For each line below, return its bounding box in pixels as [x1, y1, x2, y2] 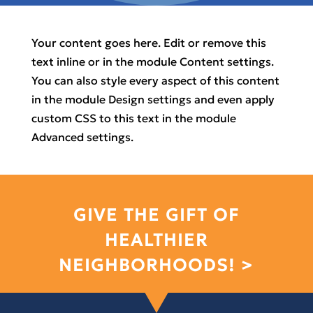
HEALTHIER [104, 230, 208, 251]
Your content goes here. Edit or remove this [31, 36, 266, 50]
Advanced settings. [31, 130, 133, 144]
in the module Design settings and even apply [31, 92, 275, 106]
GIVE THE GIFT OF [73, 205, 240, 226]
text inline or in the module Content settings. [31, 54, 274, 68]
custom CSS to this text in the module [31, 111, 236, 125]
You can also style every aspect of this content [31, 73, 279, 87]
